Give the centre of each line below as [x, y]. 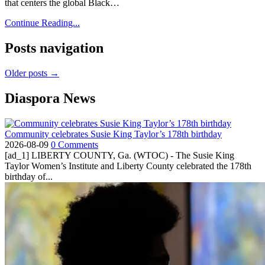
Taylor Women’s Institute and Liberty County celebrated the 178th [128, 166]
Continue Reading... [42, 23]
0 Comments [75, 144]
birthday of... [29, 176]
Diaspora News [50, 98]
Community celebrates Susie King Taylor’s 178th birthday [113, 134]
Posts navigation [54, 48]
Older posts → [32, 73]
